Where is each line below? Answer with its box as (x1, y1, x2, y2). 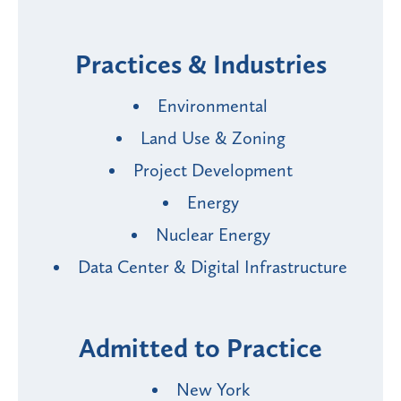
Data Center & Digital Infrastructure (78, 256, 347, 278)
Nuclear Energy (155, 224, 270, 246)
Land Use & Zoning (140, 127, 286, 149)
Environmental (158, 95, 268, 117)
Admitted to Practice (79, 332, 322, 365)
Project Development (132, 159, 293, 182)
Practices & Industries (74, 48, 327, 81)
